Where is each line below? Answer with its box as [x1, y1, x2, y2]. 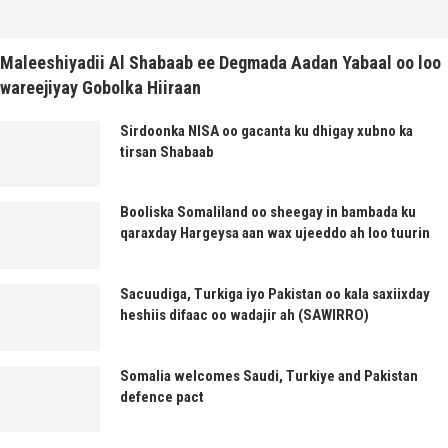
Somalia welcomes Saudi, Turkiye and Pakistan [120, 366, 418, 385]
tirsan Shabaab [120, 142, 214, 161]
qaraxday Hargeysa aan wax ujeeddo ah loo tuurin [120, 224, 430, 243]
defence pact [120, 387, 204, 406]
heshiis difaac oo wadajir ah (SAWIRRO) [120, 305, 369, 324]
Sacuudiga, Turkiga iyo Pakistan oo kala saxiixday [120, 284, 430, 303]
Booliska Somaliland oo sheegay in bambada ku [120, 203, 416, 222]
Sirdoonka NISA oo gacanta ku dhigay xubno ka [120, 121, 413, 140]
